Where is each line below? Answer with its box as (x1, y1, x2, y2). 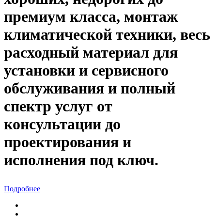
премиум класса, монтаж (4, 7, 178, 25)
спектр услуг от (4, 97, 112, 115)
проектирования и (4, 133, 131, 151)
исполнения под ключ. (4, 151, 158, 169)
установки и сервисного (4, 61, 169, 79)
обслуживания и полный (4, 79, 175, 97)
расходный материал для (4, 43, 178, 61)
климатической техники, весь (4, 25, 210, 43)
